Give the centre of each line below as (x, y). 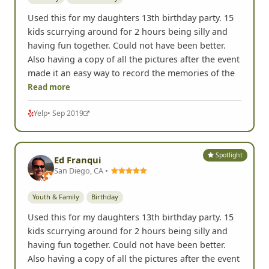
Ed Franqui (77, 140)
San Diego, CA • (82, 150)
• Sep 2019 (65, 93)
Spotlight (228, 134)
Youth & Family (56, 177)
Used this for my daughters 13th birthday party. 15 (131, 196)
